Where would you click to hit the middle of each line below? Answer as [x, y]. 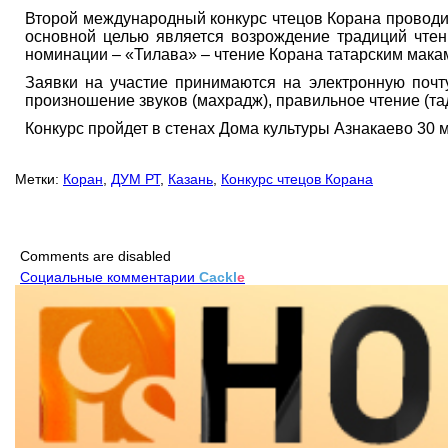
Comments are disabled [95, 256]
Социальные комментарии [109, 277]
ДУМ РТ [135, 179]
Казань [190, 179]
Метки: [37, 179]
